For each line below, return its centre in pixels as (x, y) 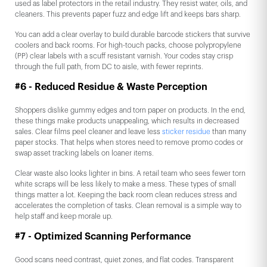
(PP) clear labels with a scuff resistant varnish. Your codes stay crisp (124, 56)
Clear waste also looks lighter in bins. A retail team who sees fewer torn (130, 174)
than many (228, 132)
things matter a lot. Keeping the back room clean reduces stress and (126, 195)
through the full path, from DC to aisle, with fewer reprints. (109, 67)
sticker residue (186, 132)
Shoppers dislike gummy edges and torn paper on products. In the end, (130, 111)
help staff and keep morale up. (64, 217)
